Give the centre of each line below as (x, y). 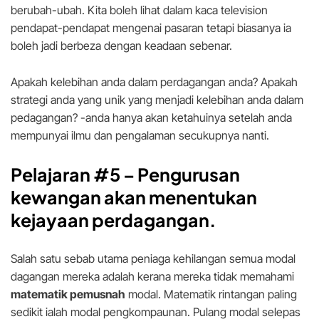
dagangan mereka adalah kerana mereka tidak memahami (152, 277)
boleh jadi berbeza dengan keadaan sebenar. (121, 46)
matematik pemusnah (68, 294)
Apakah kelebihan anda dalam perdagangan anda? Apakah (154, 82)
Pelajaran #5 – (73, 175)
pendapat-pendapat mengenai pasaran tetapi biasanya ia (151, 28)
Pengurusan (189, 175)
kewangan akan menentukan (134, 198)
